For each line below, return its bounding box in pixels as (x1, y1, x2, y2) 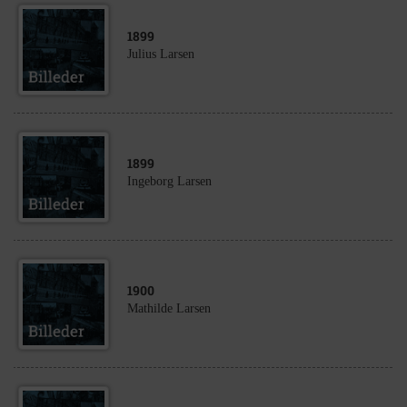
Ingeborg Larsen (127, 174, 212, 188)
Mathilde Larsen (127, 302, 211, 315)
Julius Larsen (127, 47, 194, 61)
